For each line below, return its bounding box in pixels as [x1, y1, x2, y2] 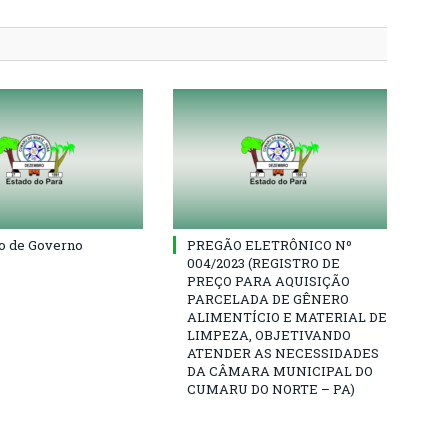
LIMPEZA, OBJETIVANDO [187, 325, 351, 344]
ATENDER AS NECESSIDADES [187, 343, 379, 362]
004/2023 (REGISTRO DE [187, 253, 340, 272]
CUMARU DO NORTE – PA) [187, 379, 355, 398]
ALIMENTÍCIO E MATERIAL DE [187, 307, 387, 326]
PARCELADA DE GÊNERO [187, 289, 349, 308]
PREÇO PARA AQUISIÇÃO [187, 271, 350, 290]
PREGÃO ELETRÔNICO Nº [187, 235, 352, 254]
